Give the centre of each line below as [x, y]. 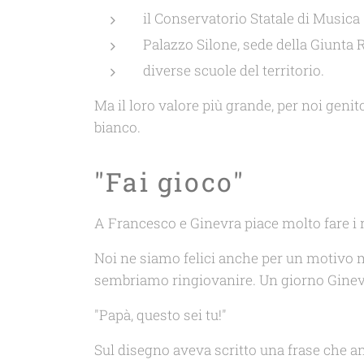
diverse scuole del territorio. [234, 70]
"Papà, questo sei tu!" [160, 315]
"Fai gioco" [170, 182]
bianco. [117, 127]
